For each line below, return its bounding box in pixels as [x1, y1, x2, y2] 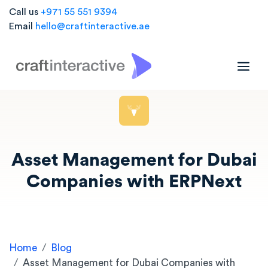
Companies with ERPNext [26, 173, 242, 191]
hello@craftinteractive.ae [35, 22, 150, 31]
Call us [9, 7, 41, 17]
